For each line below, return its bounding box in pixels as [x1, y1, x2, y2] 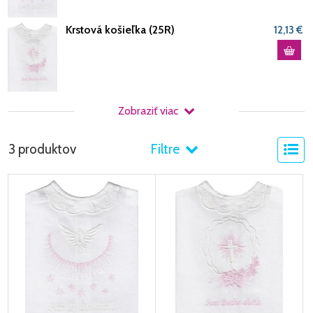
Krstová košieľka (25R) [65, 23, 175, 37]
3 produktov [8, 141, 76, 158]
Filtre [150, 141, 182, 158]
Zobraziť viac [118, 104, 178, 118]
